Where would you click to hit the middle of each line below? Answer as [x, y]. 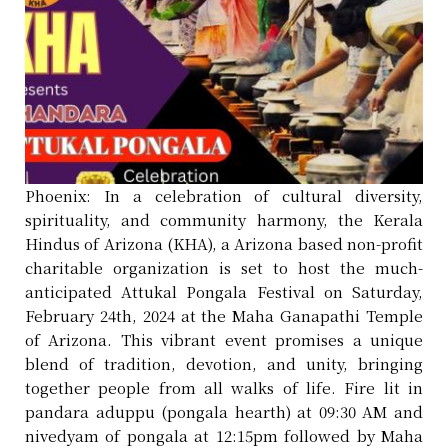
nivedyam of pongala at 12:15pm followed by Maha [224, 435]
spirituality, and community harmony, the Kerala [224, 219]
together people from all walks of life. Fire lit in [224, 387]
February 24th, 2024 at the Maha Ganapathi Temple [224, 315]
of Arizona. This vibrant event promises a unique [224, 339]
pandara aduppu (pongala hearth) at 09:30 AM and [224, 411]
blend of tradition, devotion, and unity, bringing [224, 363]
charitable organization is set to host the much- [224, 267]
